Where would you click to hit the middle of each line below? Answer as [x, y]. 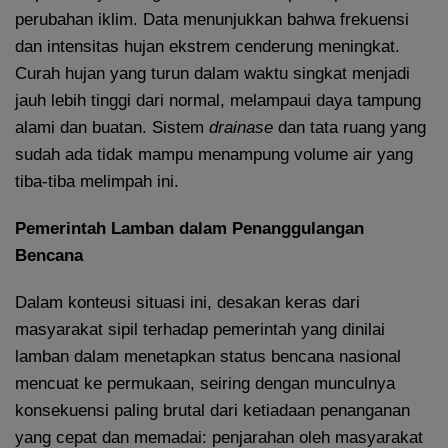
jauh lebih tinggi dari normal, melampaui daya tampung [218, 101]
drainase [241, 128]
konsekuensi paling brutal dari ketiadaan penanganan [212, 411]
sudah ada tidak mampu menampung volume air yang [214, 155]
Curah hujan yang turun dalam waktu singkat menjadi [212, 74]
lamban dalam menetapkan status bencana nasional [208, 357]
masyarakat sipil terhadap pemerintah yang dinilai [200, 330]
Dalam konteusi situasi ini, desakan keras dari [187, 303]
